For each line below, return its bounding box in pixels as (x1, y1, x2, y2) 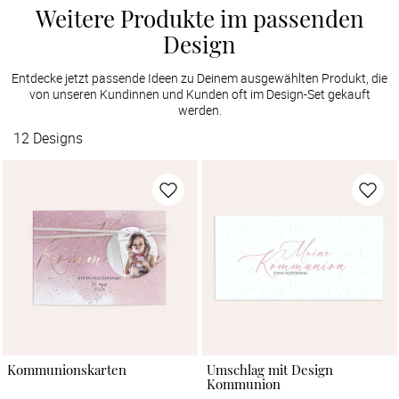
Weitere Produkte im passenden (35, 2, 364, 34)
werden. (177, 101, 222, 118)
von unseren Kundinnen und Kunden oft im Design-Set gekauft (28, 85, 370, 102)
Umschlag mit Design (206, 361, 333, 379)
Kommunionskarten (6, 361, 126, 379)
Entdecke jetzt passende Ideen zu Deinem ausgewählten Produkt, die (12, 69, 387, 86)
